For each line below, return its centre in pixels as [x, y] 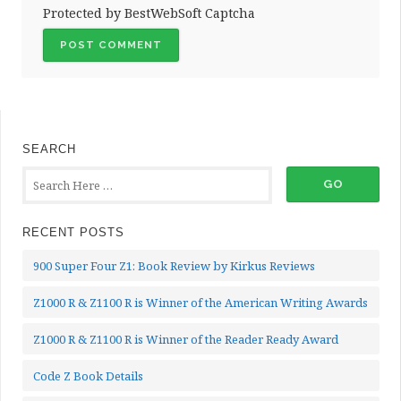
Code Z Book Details [88, 375]
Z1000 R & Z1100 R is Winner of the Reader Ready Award [186, 339]
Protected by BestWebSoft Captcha [149, 13]
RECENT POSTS [73, 232]
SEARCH [49, 149]
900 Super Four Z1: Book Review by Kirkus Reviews [174, 265]
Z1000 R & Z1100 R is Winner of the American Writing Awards [200, 302]
